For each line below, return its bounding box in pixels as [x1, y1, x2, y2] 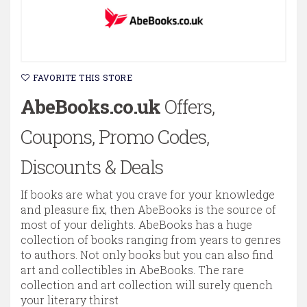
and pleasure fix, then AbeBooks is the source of [21, 201, 276, 217]
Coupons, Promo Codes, [21, 123, 209, 149]
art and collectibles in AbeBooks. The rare [21, 262, 244, 277]
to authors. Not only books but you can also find [21, 247, 273, 262]
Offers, [160, 93, 214, 119]
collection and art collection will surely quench [21, 277, 273, 292]
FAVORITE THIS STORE [32, 71, 133, 83]
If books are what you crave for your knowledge [21, 186, 275, 201]
